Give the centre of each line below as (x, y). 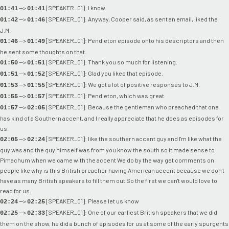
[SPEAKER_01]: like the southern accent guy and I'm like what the (133, 138)
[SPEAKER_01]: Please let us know (92, 201)
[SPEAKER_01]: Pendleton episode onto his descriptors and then (134, 40)
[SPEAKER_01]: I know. (76, 7)
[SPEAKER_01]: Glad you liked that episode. (104, 73)
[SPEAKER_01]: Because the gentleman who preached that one (132, 107)
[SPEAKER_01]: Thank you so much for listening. (111, 62)
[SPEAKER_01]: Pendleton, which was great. (105, 95)
